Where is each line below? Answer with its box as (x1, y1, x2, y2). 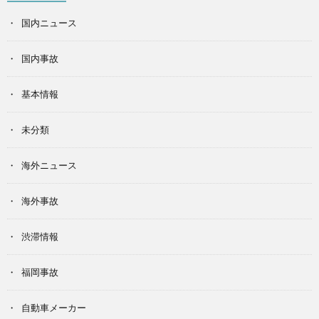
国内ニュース (21, 17, 77, 28)
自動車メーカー (21, 302, 86, 313)
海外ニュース (21, 159, 77, 171)
